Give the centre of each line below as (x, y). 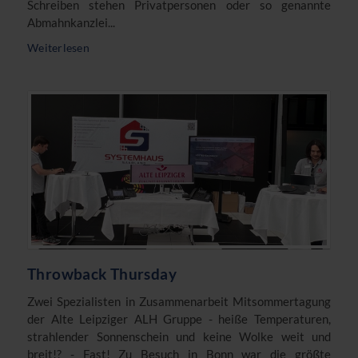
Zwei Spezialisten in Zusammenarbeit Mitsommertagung (179, 302)
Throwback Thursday (102, 274)
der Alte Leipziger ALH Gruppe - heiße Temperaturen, (179, 319)
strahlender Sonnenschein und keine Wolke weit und (179, 337)
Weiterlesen (59, 48)
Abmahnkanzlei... (71, 23)
